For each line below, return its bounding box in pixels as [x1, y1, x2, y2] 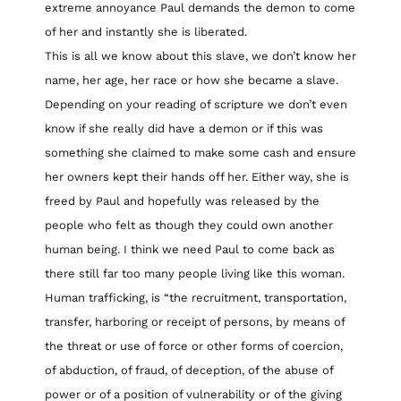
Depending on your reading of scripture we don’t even [45, 97, 347, 111]
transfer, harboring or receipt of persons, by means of [45, 314, 345, 328]
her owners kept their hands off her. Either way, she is [45, 169, 349, 183]
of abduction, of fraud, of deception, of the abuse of [45, 363, 333, 377]
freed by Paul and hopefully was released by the [45, 193, 320, 208]
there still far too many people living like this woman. [45, 266, 345, 280]
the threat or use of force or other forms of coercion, [45, 338, 343, 353]
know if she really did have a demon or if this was [45, 121, 323, 135]
